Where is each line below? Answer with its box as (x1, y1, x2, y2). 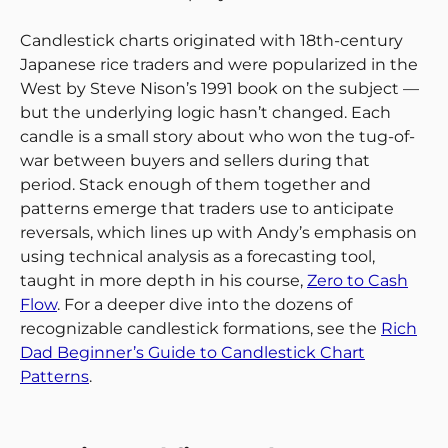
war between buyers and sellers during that (20, 151, 370, 171)
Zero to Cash (307, 271, 408, 291)
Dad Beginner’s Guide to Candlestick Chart (20, 343, 365, 363)
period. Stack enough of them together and (20, 175, 371, 195)
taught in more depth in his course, (20, 271, 307, 291)
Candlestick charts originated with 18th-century (20, 31, 403, 51)
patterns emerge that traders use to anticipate (20, 199, 394, 219)
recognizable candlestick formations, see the (20, 319, 381, 339)
